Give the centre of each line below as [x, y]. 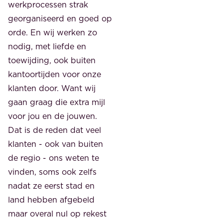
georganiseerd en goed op [60, 18]
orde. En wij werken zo [53, 32]
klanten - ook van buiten [56, 144]
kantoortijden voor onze [55, 74]
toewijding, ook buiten [52, 60]
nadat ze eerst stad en [51, 185]
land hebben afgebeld [51, 199]
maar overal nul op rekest [57, 213]
